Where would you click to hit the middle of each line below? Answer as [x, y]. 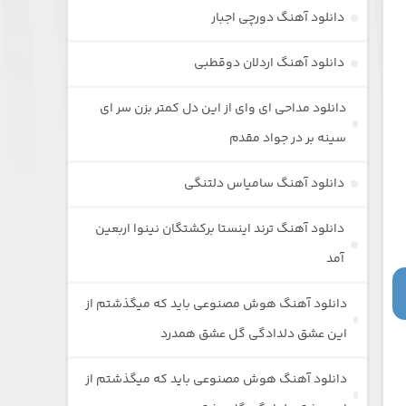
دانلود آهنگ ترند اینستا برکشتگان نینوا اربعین [220, 229]
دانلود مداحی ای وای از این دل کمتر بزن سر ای [223, 108]
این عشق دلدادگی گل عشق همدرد [254, 334]
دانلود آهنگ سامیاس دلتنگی [265, 184]
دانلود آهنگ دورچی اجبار [278, 18]
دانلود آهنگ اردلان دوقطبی [270, 63]
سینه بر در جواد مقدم [288, 138]
